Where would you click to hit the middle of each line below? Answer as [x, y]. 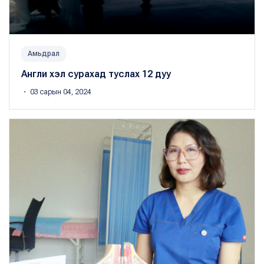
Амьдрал [44, 54]
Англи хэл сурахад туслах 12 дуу [96, 74]
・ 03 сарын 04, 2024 [56, 92]
